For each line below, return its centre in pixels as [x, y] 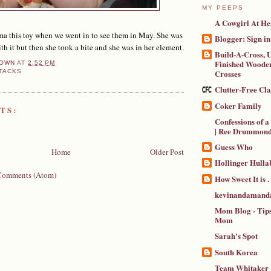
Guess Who [234, 147]
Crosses [228, 74]
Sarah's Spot [236, 236]
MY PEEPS [223, 7]
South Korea [236, 252]
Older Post [167, 152]
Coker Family [238, 105]
